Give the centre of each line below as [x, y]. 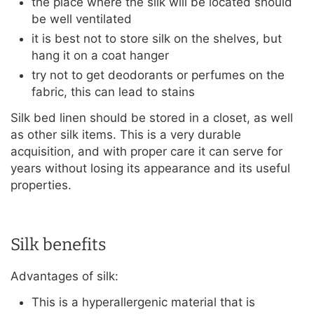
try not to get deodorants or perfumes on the [158, 75]
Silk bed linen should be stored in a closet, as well [152, 118]
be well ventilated [82, 19]
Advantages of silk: [64, 277]
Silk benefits [58, 245]
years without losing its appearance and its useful [150, 169]
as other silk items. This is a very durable [126, 135]
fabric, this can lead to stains [113, 92]
